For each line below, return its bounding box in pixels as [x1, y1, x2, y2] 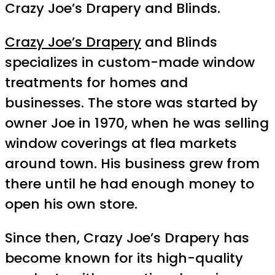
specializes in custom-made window [5, 53, 255, 72]
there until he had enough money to [5, 174, 254, 194]
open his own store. [5, 195, 137, 214]
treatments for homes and [5, 73, 188, 93]
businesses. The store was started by [5, 93, 258, 113]
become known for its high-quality [5, 249, 243, 268]
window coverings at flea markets [5, 134, 237, 153]
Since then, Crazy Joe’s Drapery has [5, 228, 249, 248]
